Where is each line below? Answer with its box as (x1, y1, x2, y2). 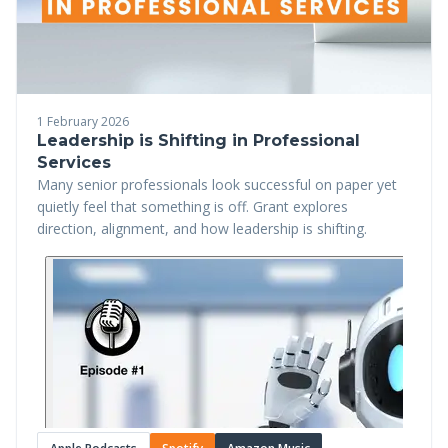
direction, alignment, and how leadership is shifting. (37, 219, 367, 238)
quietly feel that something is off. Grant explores (37, 197, 348, 216)
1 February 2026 (37, 113, 129, 130)
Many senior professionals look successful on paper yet (37, 175, 397, 194)
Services (37, 153, 111, 172)
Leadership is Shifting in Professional (37, 131, 360, 150)
